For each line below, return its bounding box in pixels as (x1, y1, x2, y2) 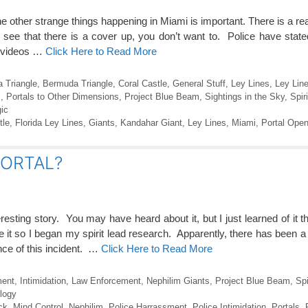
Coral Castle (118, 78, 167, 89)
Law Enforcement (71, 275, 141, 286)
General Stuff (172, 78, 225, 89)
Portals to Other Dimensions (6, 91, 119, 102)
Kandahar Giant (120, 117, 182, 128)
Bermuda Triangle (42, 78, 113, 89)
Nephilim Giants (146, 275, 210, 286)
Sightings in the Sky (205, 91, 285, 102)
